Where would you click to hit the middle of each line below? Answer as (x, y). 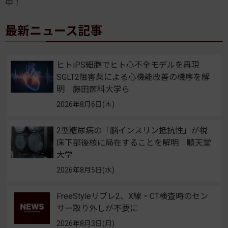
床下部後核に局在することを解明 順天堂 (134, 143)
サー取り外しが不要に (101, 209)
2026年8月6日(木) (85, 105)
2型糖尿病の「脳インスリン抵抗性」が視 (132, 131)
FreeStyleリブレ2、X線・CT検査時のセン (132, 196)
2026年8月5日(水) (85, 170)
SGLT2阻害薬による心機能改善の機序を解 (133, 77)
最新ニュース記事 (54, 31)
